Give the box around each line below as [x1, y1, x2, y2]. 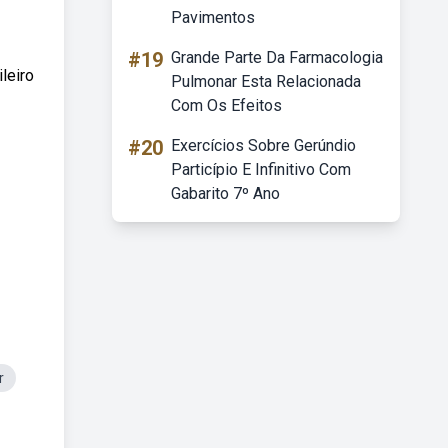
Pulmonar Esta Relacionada [171, 72, 361, 91]
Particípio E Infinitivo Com [171, 160, 351, 179]
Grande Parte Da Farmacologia [171, 48, 383, 67]
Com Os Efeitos [171, 96, 282, 115]
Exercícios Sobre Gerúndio [171, 136, 356, 155]
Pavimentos [171, 8, 255, 27]
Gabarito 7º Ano [171, 184, 280, 203]
